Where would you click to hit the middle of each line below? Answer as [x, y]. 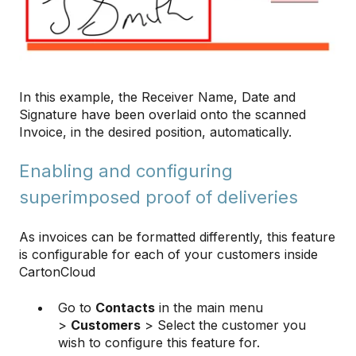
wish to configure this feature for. [161, 342]
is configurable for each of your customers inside [168, 255]
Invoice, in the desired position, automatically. [157, 132]
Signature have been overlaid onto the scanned [163, 114]
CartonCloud [59, 272]
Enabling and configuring [126, 171]
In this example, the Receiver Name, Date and [157, 97]
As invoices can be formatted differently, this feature [177, 237]
